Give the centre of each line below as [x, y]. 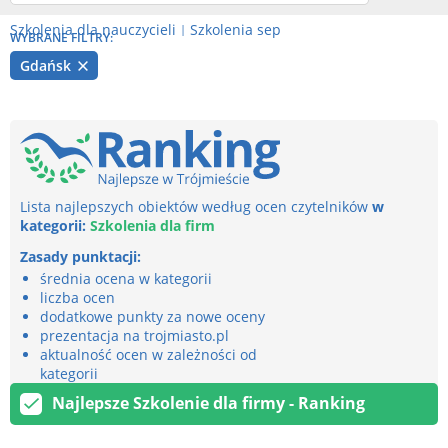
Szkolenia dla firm [152, 225]
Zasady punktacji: [80, 256]
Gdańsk [47, 65]
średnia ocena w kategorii [126, 278]
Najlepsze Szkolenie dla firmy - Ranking [208, 403]
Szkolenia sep [235, 29]
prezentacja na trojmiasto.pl [134, 335]
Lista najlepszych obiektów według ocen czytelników [196, 206]
